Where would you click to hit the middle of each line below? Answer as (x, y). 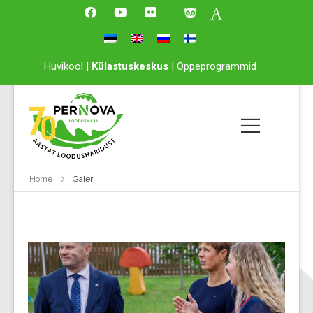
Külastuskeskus (130, 66)
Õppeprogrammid (217, 66)
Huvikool (64, 66)
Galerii (85, 179)
